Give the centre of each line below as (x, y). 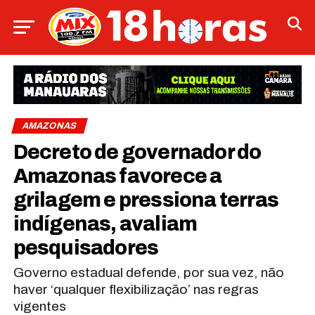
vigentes (39, 306)
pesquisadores (86, 247)
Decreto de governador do (137, 152)
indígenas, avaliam (105, 224)
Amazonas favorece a (117, 176)
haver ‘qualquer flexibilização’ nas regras (136, 289)
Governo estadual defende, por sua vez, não (148, 272)
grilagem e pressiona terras (146, 200)
